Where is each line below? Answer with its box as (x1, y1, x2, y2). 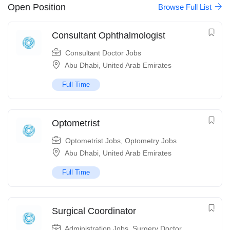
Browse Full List (158, 3, 214, 12)
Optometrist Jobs (65, 137, 121, 145)
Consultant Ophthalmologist (52, 30, 165, 41)
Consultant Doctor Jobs (65, 49, 141, 57)
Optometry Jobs (125, 137, 177, 145)
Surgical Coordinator (52, 206, 136, 217)
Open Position (8, 2, 66, 12)
